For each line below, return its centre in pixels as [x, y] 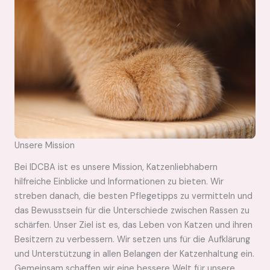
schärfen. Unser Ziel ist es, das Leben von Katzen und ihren [133, 225]
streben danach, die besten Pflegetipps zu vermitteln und [133, 196]
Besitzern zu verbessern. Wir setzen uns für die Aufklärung [132, 240]
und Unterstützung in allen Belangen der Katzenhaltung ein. [134, 254]
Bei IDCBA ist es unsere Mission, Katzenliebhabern [116, 167]
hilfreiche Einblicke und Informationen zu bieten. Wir [119, 182]
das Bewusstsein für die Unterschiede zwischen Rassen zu [132, 211]
